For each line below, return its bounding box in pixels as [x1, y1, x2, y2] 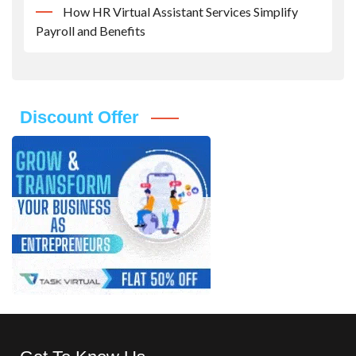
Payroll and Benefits [36, 23, 145, 39]
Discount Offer [20, 107, 139, 128]
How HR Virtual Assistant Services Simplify [63, 4, 298, 20]
